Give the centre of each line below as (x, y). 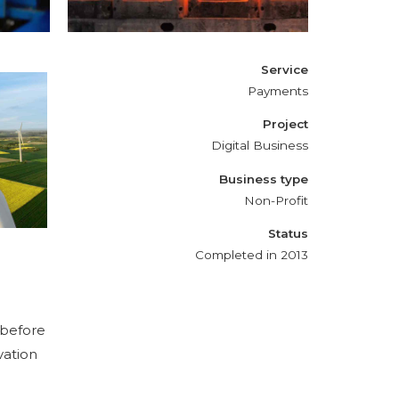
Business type (264, 179)
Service (285, 69)
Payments (278, 90)
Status (288, 234)
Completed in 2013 (252, 255)
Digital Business (260, 146)
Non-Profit (276, 200)
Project (285, 124)
